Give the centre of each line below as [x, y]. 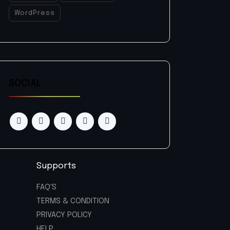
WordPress [35, 13]
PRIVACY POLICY [64, 215]
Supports [56, 166]
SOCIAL [25, 84]
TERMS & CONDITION [73, 202]
